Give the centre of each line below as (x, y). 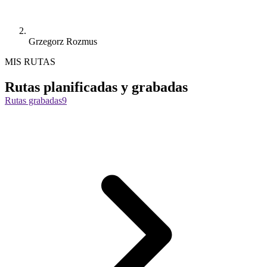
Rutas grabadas (33, 100)
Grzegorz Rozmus (63, 41)
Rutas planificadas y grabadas (96, 87)
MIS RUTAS (30, 61)
